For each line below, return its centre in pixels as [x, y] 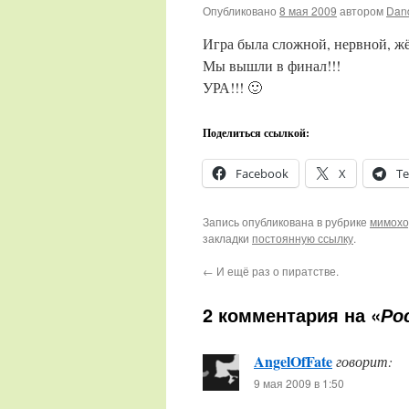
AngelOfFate [293, 361]
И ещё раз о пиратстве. [276, 271]
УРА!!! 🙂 [232, 87]
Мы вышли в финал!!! [272, 65]
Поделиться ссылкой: [256, 133]
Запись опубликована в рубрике [286, 221]
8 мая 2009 [308, 10]
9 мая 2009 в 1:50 [299, 383]
